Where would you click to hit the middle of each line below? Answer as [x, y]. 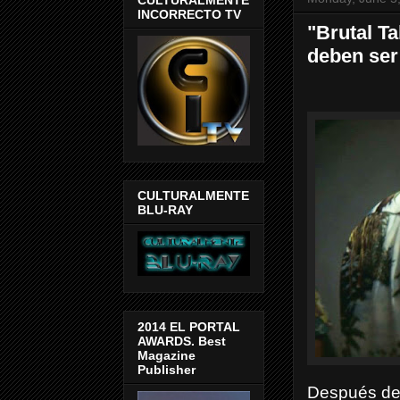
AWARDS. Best [182, 341]
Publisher [167, 369]
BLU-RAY [165, 210]
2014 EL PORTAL [189, 326]
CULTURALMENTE [193, 196]
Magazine [167, 355]
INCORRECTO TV [189, 14]
